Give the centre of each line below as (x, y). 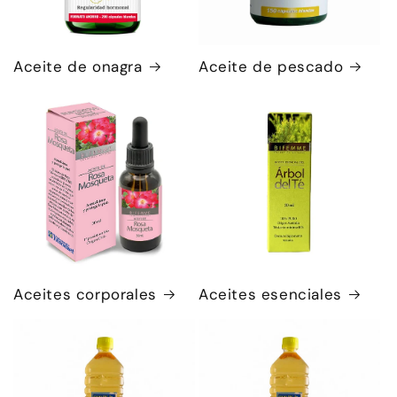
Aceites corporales (85, 294)
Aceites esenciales (270, 294)
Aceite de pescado (271, 66)
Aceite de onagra (78, 66)
